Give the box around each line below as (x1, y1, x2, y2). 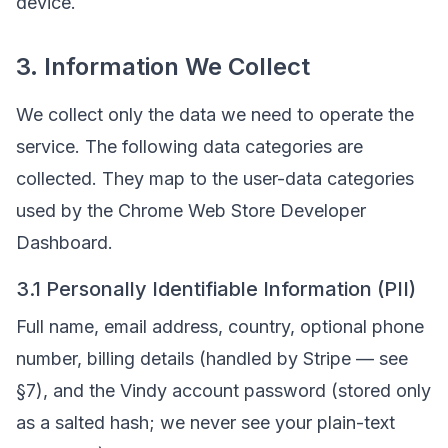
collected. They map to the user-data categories (16, 168, 414, 189)
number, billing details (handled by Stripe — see (16, 348, 408, 369)
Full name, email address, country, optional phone (16, 316, 424, 337)
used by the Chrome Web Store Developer (16, 200, 366, 221)
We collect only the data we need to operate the (16, 104, 414, 125)
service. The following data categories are (16, 136, 363, 157)
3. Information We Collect (16, 52, 310, 81)
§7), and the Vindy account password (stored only (16, 380, 431, 401)
